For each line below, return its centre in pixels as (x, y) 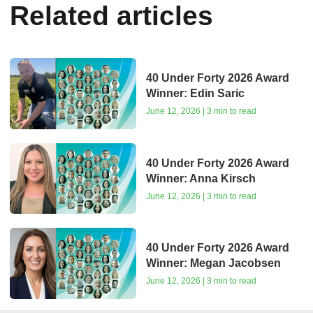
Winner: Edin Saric (195, 94)
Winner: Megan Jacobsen (213, 263)
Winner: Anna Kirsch (201, 178)
